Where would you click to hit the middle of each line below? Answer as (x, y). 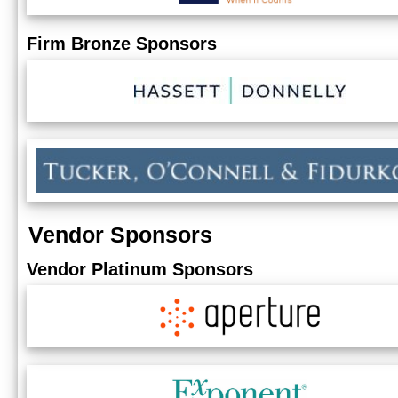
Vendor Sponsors (120, 235)
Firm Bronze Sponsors (122, 44)
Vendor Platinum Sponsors (140, 269)
